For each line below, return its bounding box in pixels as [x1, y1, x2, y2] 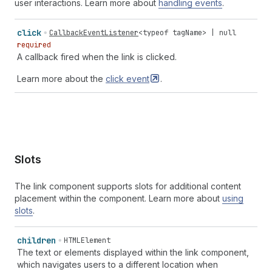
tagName [172, 28, 202, 38]
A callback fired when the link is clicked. [17, 52, 177, 62]
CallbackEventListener [49, 28, 138, 38]
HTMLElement [64, 236, 110, 245]
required [17, 40, 51, 50]
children [17, 235, 56, 246]
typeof [143, 28, 168, 38]
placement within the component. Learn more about [15, 193, 222, 203]
